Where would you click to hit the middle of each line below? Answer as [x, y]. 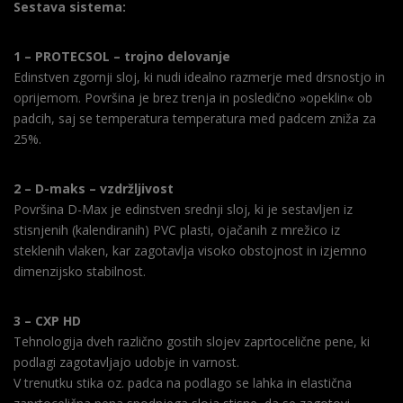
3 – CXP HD [47, 320]
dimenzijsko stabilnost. [80, 271]
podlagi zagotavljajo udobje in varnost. [126, 362]
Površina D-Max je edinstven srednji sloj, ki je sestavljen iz [183, 209]
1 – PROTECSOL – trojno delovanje [122, 56]
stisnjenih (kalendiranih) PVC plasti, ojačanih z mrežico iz [177, 229]
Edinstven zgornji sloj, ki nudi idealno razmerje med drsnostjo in [199, 76]
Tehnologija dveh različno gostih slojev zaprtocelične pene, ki [192, 341]
